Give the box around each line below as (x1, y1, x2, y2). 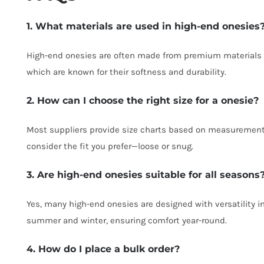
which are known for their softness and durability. (27, 67, 226, 78)
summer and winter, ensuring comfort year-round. (27, 215, 227, 226)
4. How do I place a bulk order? (27, 243, 180, 255)
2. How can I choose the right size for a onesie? (27, 95, 259, 107)
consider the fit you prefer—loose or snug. (27, 141, 193, 152)
